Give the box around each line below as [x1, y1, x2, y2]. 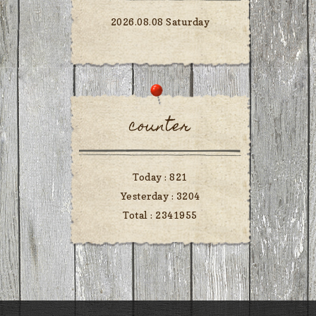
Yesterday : [120, 190, 176, 202]
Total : [123, 209, 156, 221]
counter [129, 112, 191, 143]
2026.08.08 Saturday [110, 16, 210, 28]
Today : [133, 171, 170, 183]
